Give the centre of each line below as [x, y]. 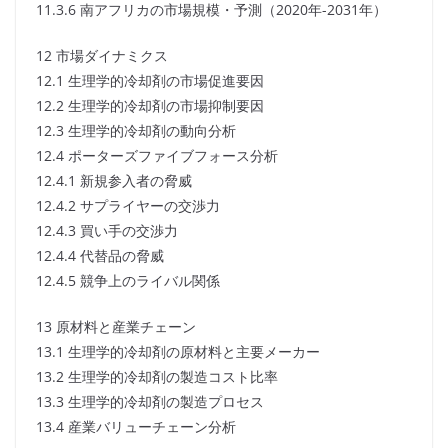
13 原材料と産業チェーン [116, 327]
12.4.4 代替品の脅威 [100, 256]
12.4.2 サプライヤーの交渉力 [128, 206]
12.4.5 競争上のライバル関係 [128, 281]
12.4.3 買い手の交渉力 [107, 231]
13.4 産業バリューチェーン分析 [136, 427]
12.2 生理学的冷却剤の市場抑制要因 [150, 106]
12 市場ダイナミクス [102, 56]
